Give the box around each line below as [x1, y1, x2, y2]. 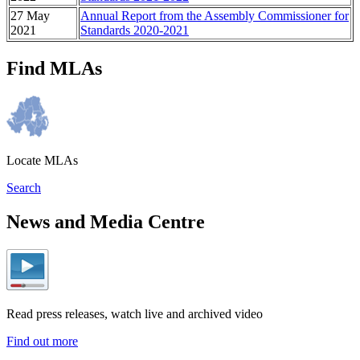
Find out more [6, 333, 78, 348]
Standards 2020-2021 [80, 22, 189, 37]
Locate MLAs [6, 153, 78, 167]
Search [6, 180, 41, 194]
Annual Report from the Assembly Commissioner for [80, 8, 349, 22]
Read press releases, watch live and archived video [6, 306, 263, 321]
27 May [10, 8, 50, 22]
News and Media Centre [6, 211, 205, 232]
